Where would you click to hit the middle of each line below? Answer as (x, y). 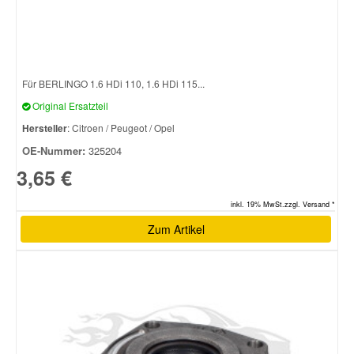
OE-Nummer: (54, 151)
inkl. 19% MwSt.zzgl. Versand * (283, 204)
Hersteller (45, 128)
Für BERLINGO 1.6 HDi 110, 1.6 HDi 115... (113, 84)
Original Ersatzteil (69, 106)
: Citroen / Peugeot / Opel (121, 128)
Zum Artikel (176, 229)
